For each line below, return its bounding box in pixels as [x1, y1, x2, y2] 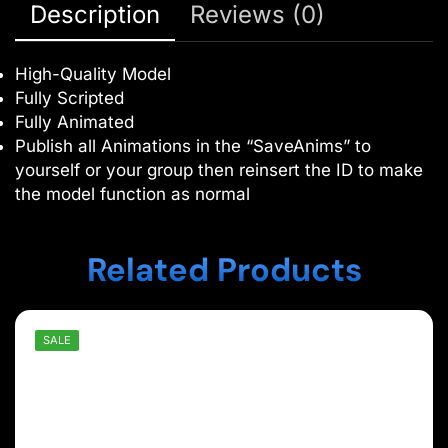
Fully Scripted [15, 88, 124, 109]
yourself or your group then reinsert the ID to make [15, 160, 423, 181]
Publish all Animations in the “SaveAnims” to [15, 136, 371, 157]
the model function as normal [15, 184, 250, 205]
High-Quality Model [15, 64, 171, 85]
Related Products [86, 249, 362, 292]
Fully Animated [15, 112, 134, 133]
